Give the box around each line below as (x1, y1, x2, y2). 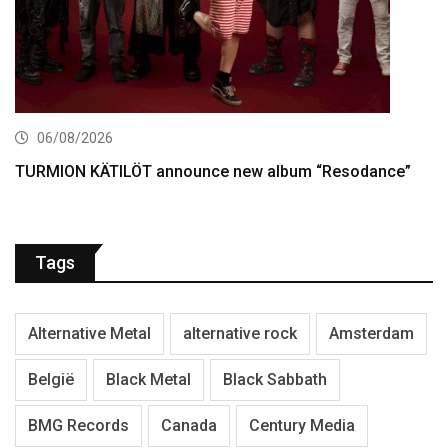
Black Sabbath (223, 370, 327, 390)
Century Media (249, 416, 355, 436)
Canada (161, 416, 217, 436)
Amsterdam (329, 324, 414, 344)
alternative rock (183, 324, 297, 344)
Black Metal (106, 370, 191, 390)
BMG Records (28, 416, 129, 436)
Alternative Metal (28, 324, 151, 344)
